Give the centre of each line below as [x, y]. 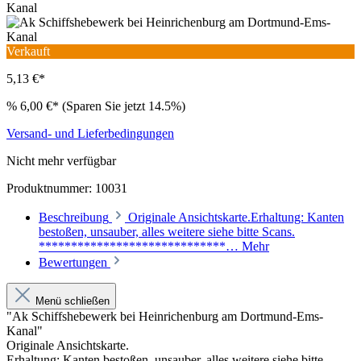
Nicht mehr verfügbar [61, 161]
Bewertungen [75, 263]
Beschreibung [74, 218]
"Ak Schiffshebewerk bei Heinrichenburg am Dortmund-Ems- [165, 317]
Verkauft [28, 52]
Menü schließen [71, 301]
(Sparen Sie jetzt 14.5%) [124, 106]
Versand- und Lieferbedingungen [90, 134]
